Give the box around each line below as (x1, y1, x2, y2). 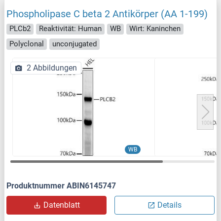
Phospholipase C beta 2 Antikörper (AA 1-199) (6, 7, 208, 20)
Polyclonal (9, 39, 44, 48)
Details (157, 200, 182, 210)
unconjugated (52, 39, 97, 48)
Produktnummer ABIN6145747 (6, 181, 116, 190)
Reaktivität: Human (39, 24, 102, 34)
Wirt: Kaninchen (129, 24, 181, 34)
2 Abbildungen (27, 63, 77, 73)
